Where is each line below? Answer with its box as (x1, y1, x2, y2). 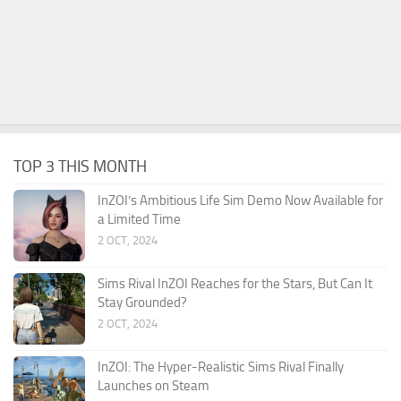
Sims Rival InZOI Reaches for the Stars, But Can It (98, 275, 372, 292)
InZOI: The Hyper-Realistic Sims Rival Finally (98, 358, 344, 375)
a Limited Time (98, 210, 181, 227)
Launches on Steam (98, 377, 209, 394)
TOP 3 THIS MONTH (13, 156, 147, 176)
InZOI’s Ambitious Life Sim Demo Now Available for (98, 192, 383, 209)
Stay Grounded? (98, 294, 187, 311)
